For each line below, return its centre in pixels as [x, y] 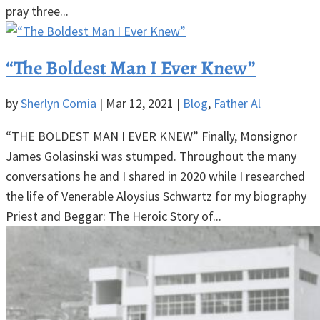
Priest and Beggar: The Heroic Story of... [114, 216]
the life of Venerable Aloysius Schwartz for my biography [156, 196]
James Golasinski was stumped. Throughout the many [151, 156]
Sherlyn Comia [59, 104]
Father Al [237, 104]
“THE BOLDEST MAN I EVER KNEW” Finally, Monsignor [151, 136]
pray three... [37, 11]
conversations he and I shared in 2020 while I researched [155, 176]
